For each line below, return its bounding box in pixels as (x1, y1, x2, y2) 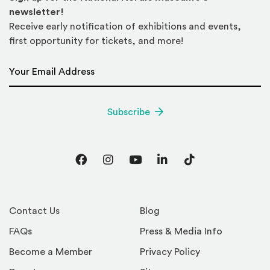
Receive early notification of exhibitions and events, (9, 22, 241, 32)
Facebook (80, 161, 132, 173)
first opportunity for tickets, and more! (9, 36, 183, 46)
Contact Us (9, 206, 60, 216)
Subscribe (107, 107, 150, 118)
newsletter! (9, 7, 64, 17)
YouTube (134, 161, 180, 173)
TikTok (188, 161, 226, 173)
